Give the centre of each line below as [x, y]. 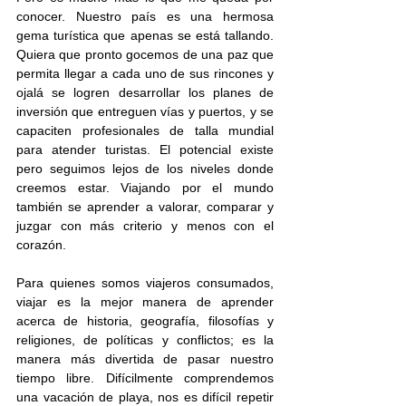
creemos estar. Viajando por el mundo [145, 188]
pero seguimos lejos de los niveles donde [145, 169]
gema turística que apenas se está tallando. [145, 35]
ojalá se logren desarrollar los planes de [145, 92]
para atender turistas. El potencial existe [145, 150]
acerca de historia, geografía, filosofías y [145, 321]
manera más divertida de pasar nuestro [145, 359]
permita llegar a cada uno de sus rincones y [145, 73]
